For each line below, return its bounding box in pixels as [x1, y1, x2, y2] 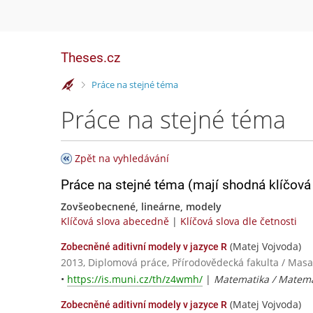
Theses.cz [61, 50, 120, 66]
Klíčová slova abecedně [61, 214, 169, 228]
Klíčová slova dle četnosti [180, 214, 297, 228]
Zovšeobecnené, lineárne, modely [61, 200, 221, 213]
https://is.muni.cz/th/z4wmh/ [67, 272, 203, 286]
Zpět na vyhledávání [75, 152, 169, 165]
